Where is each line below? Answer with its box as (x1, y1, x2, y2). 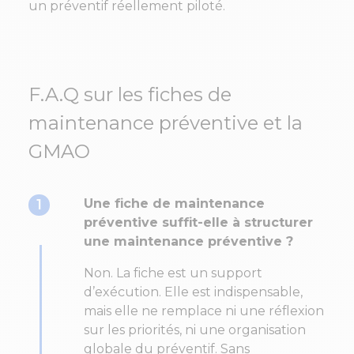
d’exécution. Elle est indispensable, (84, 284, 303, 300)
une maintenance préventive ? (84, 234, 293, 250)
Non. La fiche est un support (84, 265, 262, 281)
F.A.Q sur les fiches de (28, 83, 232, 107)
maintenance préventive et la (28, 111, 303, 135)
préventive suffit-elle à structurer (84, 215, 313, 231)
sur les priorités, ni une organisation (84, 322, 306, 338)
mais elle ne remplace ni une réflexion (84, 303, 324, 319)
